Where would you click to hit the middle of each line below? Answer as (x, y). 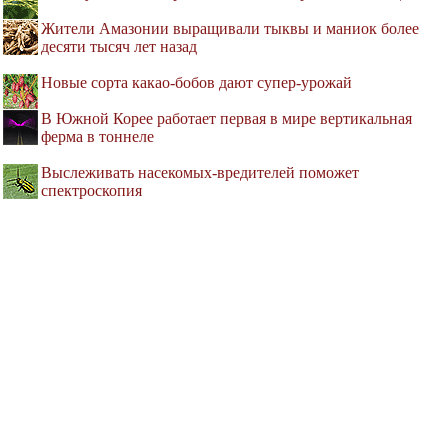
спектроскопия (91, 191)
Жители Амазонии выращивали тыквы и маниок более (230, 29)
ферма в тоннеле (97, 137)
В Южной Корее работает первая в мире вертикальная (226, 119)
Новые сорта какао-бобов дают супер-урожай (196, 83)
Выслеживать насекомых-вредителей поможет (200, 173)
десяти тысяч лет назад (119, 47)
